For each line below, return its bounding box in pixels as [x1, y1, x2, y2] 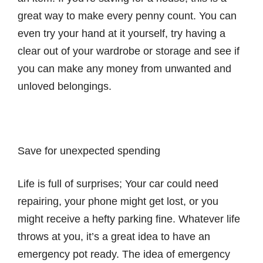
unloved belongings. [18, 80, 112, 92]
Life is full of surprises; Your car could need [18, 177, 218, 190]
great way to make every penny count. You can [18, 9, 237, 22]
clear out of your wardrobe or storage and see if [18, 45, 240, 57]
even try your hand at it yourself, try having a [18, 27, 225, 39]
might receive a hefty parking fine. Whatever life [18, 213, 240, 225]
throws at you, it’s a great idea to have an [18, 230, 210, 242]
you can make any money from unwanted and [18, 62, 231, 75]
